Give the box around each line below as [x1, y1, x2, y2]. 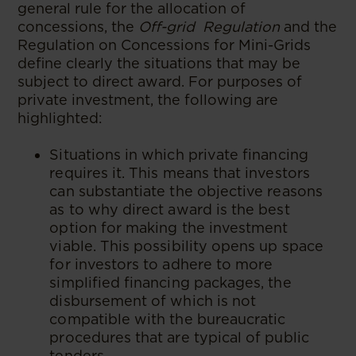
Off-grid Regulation [138, 18, 284, 35]
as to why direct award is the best [49, 201, 290, 218]
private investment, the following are [17, 91, 279, 108]
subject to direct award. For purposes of [17, 73, 303, 90]
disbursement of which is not [49, 292, 257, 309]
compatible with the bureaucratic [49, 311, 286, 327]
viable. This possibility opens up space [49, 238, 323, 254]
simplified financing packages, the [49, 274, 292, 291]
